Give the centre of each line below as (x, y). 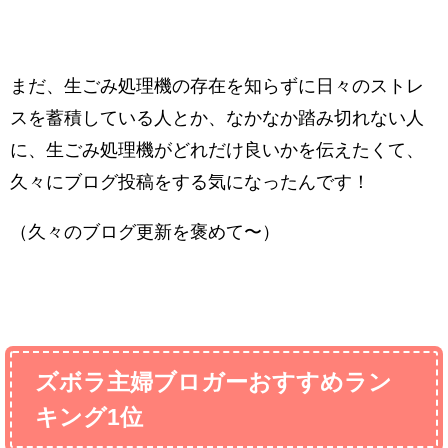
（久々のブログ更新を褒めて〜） (145, 231)
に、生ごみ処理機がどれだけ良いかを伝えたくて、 (217, 149)
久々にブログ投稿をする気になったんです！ (190, 181)
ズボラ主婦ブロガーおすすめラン (214, 382)
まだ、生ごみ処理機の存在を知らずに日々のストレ (217, 85)
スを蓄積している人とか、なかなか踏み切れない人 (217, 117)
